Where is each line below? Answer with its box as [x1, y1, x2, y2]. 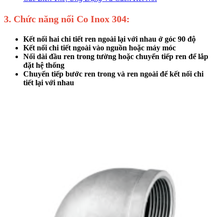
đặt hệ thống [23, 61, 64, 70]
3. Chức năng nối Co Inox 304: [4, 14, 130, 25]
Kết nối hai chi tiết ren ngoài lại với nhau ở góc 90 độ [23, 35, 196, 44]
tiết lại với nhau [23, 78, 74, 87]
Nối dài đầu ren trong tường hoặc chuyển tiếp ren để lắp [23, 52, 208, 61]
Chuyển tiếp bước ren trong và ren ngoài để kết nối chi [23, 70, 203, 78]
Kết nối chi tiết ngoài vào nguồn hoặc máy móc [23, 44, 176, 52]
